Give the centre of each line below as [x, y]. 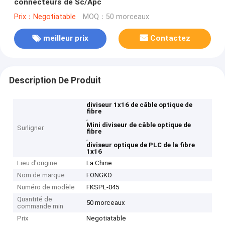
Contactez [171, 38]
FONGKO [99, 175]
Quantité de [35, 199]
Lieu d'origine [37, 163]
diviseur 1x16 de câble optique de [140, 105]
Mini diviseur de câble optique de [139, 125]
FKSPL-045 [103, 187]
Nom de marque [41, 175]
